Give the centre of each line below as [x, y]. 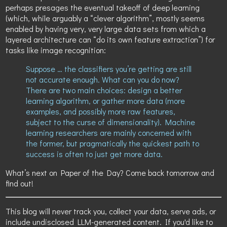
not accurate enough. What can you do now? [103, 79]
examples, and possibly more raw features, [101, 111]
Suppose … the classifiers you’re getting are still [109, 68]
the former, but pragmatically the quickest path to [113, 143]
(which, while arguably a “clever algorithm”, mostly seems [105, 18]
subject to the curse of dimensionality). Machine [111, 122]
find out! [20, 183]
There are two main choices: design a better [104, 90]
